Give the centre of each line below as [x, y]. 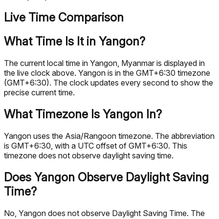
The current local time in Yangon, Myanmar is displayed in [104, 63]
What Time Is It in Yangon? [75, 42]
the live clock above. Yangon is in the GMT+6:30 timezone [107, 73]
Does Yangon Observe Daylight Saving [106, 177]
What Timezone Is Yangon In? [83, 114]
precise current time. [39, 93]
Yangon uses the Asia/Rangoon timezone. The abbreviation [109, 136]
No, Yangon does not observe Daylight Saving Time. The [104, 213]
